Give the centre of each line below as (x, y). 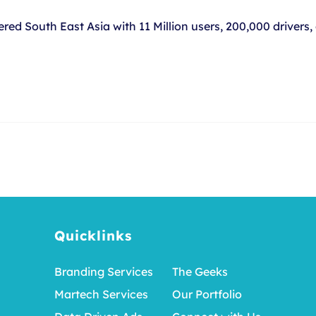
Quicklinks (93, 235)
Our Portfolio (207, 294)
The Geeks (200, 271)
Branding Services (104, 271)
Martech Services (102, 294)
